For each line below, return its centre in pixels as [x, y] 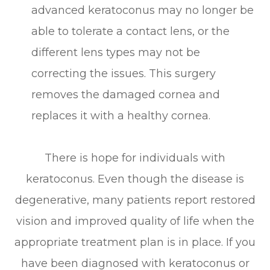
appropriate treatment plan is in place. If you [135, 242]
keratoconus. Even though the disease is [135, 179]
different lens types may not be [116, 52]
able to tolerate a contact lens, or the [131, 31]
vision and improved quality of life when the [135, 221]
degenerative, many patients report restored [135, 200]
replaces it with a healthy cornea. [121, 115]
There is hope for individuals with [135, 158]
